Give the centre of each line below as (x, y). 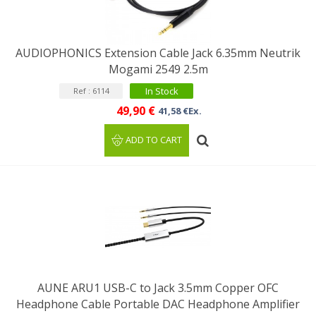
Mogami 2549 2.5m (158, 69)
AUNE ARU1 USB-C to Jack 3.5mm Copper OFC (158, 288)
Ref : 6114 (91, 91)
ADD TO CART (154, 140)
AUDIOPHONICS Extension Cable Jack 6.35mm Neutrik (158, 53)
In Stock (162, 91)
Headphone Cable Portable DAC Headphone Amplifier (158, 304)
